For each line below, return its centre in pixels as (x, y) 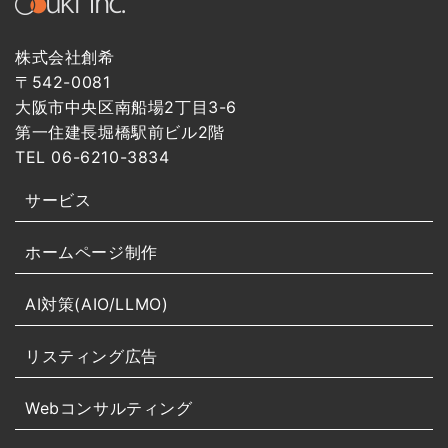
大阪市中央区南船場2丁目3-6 (126, 106)
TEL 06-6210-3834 (92, 156)
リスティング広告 (91, 355)
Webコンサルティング (109, 407)
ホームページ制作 (91, 251)
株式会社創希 (65, 56)
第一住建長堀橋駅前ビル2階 (120, 131)
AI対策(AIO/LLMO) (97, 303)
